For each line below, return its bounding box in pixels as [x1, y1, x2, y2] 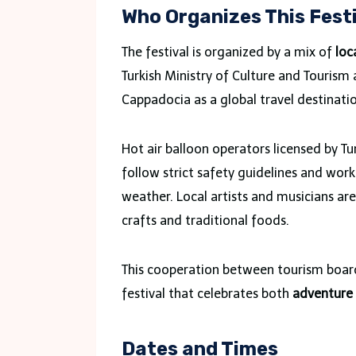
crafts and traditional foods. [122, 212, 289, 228]
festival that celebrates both [122, 285, 292, 301]
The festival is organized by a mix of [122, 44, 335, 60]
